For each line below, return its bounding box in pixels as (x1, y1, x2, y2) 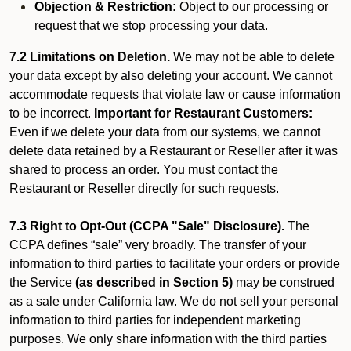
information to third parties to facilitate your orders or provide (9, 257, 340, 270)
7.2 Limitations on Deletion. (9, 50, 170, 63)
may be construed (233, 276, 335, 289)
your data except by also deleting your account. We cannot (9, 69, 332, 82)
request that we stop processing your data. (34, 19, 268, 32)
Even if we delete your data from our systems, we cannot (9, 125, 320, 139)
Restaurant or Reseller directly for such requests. (9, 182, 279, 195)
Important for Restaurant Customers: (94, 107, 313, 120)
